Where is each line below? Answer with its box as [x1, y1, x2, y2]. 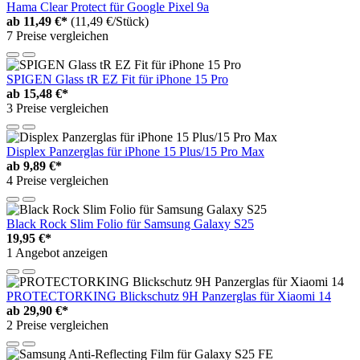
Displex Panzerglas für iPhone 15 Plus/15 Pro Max [6, 144, 264, 158]
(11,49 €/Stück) [71, 14, 149, 28]
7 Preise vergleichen [6, 28, 108, 43]
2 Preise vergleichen [6, 317, 108, 332]
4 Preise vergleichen [6, 173, 108, 187]
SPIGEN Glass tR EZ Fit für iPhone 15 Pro [6, 72, 228, 86]
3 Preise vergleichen [6, 100, 108, 115]
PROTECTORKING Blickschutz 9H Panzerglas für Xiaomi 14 [6, 288, 331, 303]
